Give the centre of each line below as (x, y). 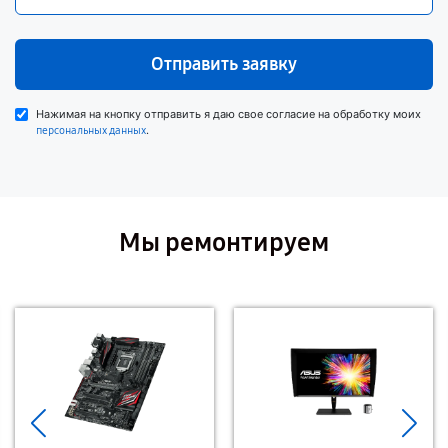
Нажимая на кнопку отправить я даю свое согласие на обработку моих (228, 114)
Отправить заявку (224, 64)
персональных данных (91, 130)
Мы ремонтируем (224, 242)
